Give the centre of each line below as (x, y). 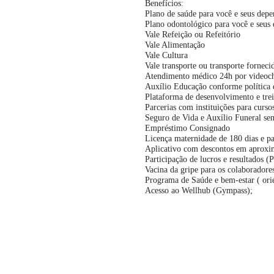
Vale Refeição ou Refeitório (193, 35)
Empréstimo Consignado (187, 128)
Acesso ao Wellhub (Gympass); (199, 191)
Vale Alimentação (175, 45)
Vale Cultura (166, 56)
